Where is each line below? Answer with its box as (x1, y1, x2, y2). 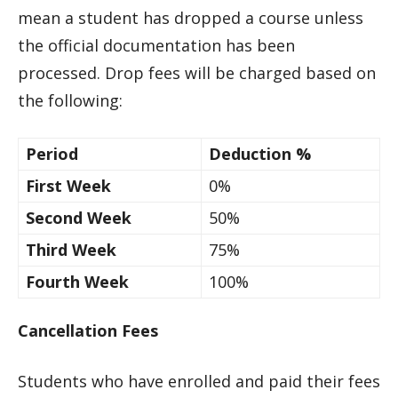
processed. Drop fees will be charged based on (18, 62, 376, 84)
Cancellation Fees (18, 320, 158, 341)
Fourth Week (26, 271, 129, 292)
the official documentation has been (18, 35, 295, 56)
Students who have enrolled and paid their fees (18, 370, 380, 392)
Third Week (26, 239, 116, 260)
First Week (26, 175, 111, 196)
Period (26, 143, 78, 164)
